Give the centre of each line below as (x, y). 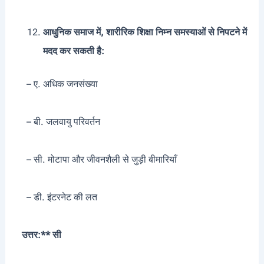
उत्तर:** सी (41, 235)
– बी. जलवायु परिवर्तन (57, 122)
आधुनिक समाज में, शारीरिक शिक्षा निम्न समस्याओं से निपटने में (145, 32)
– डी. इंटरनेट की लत (56, 197)
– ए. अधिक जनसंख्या (56, 84)
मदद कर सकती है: (73, 51)
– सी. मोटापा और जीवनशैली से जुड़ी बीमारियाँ (95, 160)
